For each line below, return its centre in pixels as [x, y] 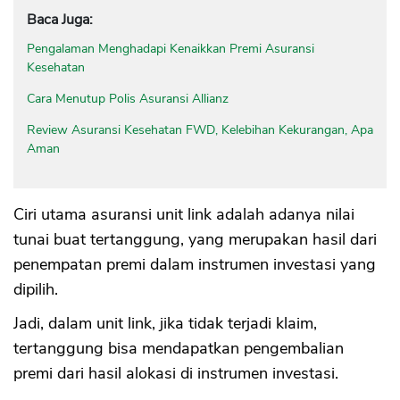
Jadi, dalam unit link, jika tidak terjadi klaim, [165, 324]
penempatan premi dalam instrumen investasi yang [195, 265]
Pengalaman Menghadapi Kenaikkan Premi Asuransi [171, 49]
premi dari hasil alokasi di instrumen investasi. [176, 374]
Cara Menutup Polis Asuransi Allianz [128, 99]
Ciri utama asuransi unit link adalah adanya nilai [184, 215]
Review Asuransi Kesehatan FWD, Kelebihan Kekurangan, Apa [200, 130]
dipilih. [36, 290]
